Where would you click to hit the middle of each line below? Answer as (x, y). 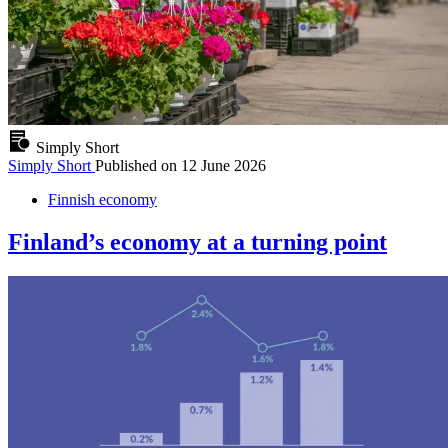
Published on (136, 166)
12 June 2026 (223, 166)
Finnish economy (102, 200)
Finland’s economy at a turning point (197, 242)
